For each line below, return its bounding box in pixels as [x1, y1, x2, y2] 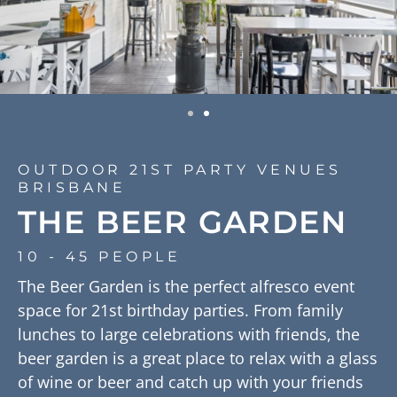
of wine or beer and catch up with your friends [18, 371, 363, 393]
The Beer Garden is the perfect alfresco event [18, 276, 354, 298]
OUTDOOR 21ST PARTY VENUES [18, 161, 342, 179]
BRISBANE [18, 179, 126, 197]
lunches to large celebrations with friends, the [18, 323, 360, 346]
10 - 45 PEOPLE [18, 248, 181, 266]
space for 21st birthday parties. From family [18, 300, 343, 322]
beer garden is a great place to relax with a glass [18, 347, 378, 370]
